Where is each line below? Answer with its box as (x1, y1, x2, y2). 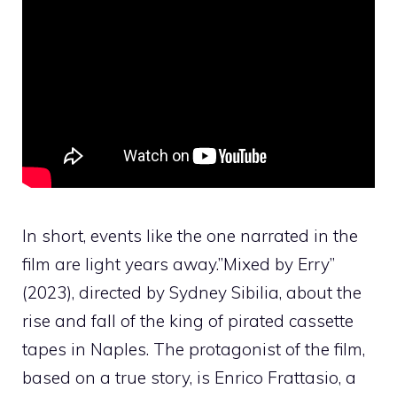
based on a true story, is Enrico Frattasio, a (22, 366, 356, 388)
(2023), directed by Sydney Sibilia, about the (22, 281, 362, 303)
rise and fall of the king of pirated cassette (22, 309, 354, 331)
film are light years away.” (22, 253, 223, 275)
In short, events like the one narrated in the (22, 224, 358, 246)
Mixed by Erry (223, 253, 330, 275)
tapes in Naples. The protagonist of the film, (22, 338, 365, 360)
